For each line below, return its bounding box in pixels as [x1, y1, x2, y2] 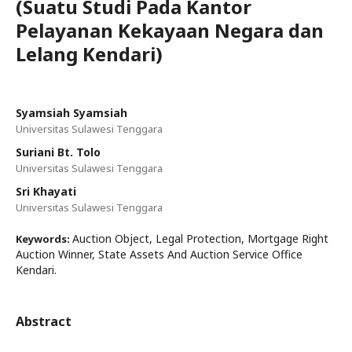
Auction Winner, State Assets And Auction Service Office [16, 247, 302, 262]
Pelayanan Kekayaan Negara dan [16, 17, 324, 43]
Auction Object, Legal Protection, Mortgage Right [72, 231, 328, 246]
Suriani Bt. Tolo [16, 145, 101, 159]
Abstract [16, 313, 71, 330]
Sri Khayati [16, 184, 76, 199]
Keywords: [16, 232, 72, 246]
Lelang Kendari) [16, 41, 163, 67]
